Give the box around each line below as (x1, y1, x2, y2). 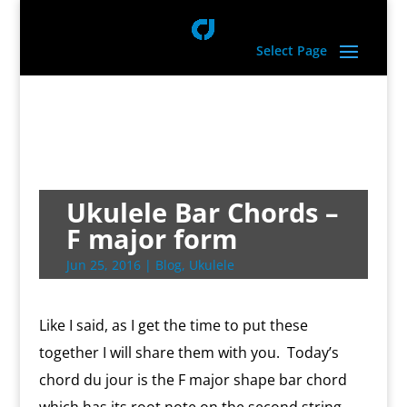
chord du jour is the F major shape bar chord (38, 370, 347, 390)
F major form (65, 221, 237, 256)
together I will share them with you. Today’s (38, 342, 339, 362)
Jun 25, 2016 (65, 256, 141, 273)
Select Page (256, 42, 328, 59)
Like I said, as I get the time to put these (38, 315, 308, 335)
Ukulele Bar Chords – (65, 194, 339, 230)
